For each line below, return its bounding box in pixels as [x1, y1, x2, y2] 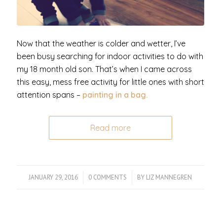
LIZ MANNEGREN [146, 173, 192, 182]
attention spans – [16, 90, 82, 100]
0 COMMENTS [88, 173, 127, 182]
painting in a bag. [82, 90, 149, 100]
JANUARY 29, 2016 [29, 173, 78, 182]
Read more [90, 123, 131, 133]
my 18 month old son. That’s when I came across [16, 64, 192, 74]
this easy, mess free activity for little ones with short [16, 77, 204, 87]
